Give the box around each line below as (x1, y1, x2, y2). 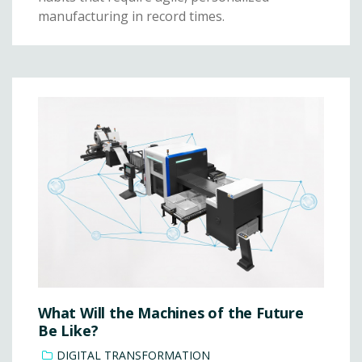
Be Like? (38, 320, 99, 340)
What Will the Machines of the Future (38, 302, 304, 322)
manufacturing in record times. (38, 6, 225, 25)
